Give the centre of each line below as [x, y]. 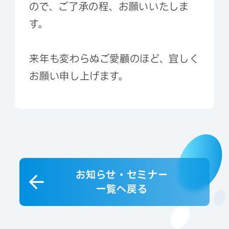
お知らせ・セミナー [122, 175]
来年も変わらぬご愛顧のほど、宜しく [114, 58]
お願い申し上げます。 [79, 76]
